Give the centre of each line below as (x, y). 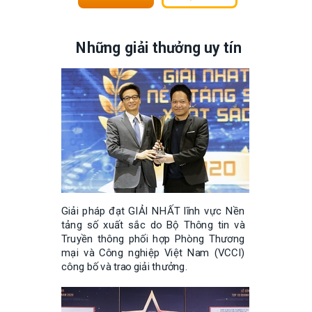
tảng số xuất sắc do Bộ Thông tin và (153, 225)
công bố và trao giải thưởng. (124, 266)
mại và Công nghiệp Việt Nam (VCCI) (153, 252)
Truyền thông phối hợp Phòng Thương (153, 239)
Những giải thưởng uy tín (159, 47)
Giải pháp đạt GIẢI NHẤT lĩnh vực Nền (153, 211)
